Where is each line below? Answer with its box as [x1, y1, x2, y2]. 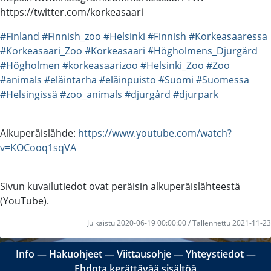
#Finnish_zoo [42, 29, 101, 43]
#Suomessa [196, 73, 249, 87]
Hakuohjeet [48, 247, 102, 261]
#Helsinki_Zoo [140, 58, 204, 72]
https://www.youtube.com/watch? [78, 126, 232, 140]
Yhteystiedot [185, 247, 244, 261]
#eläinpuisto [99, 73, 156, 87]
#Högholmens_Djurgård [148, 44, 258, 57]
